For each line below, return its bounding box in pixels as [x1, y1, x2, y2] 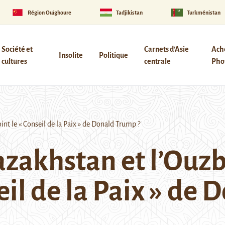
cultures [1, 57, 27, 65]
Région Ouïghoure [28, 9, 72, 16]
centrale [144, 57, 171, 65]
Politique [98, 51, 128, 59]
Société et [1, 45, 33, 53]
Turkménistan [187, 9, 221, 16]
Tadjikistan [116, 9, 143, 16]
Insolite [58, 51, 83, 59]
